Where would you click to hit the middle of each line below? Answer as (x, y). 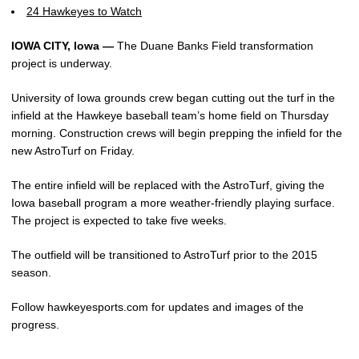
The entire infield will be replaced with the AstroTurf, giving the (168, 185)
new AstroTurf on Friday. (73, 151)
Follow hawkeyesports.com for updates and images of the (157, 307)
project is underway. (62, 63)
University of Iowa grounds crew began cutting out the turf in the (173, 98)
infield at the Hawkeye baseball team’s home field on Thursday (170, 115)
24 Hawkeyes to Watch (84, 11)
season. (31, 272)
